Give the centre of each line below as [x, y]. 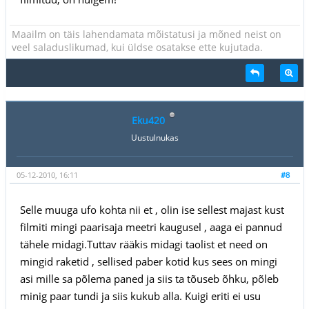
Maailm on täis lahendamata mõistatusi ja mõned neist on [146, 34]
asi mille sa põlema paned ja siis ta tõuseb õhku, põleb [149, 278]
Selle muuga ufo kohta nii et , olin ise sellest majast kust [152, 209]
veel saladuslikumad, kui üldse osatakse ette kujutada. [137, 47]
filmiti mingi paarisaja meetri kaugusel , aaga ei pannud [151, 227]
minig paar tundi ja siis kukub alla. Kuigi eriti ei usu [140, 296]
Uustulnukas [154, 137]
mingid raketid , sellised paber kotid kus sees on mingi [148, 261]
